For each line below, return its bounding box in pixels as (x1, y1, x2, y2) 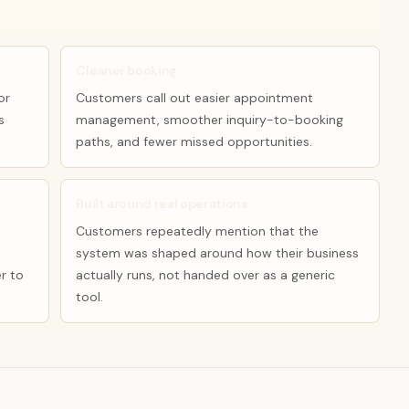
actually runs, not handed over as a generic (76, 267, 336, 283)
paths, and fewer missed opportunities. (76, 133, 313, 150)
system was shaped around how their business (76, 245, 360, 261)
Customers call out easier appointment (76, 89, 314, 106)
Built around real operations (76, 195, 248, 212)
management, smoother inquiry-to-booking (76, 111, 344, 128)
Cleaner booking (76, 62, 178, 79)
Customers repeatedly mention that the (76, 223, 320, 239)
